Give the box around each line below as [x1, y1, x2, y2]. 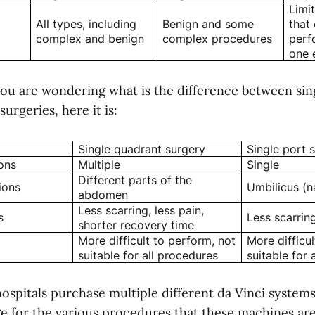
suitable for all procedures [78, 248, 219, 263]
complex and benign [36, 31, 145, 46]
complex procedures [162, 31, 273, 46]
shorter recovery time [78, 218, 195, 233]
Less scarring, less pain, [78, 203, 205, 218]
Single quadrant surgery [78, 142, 206, 157]
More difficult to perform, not [78, 233, 236, 248]
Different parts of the [78, 173, 193, 188]
